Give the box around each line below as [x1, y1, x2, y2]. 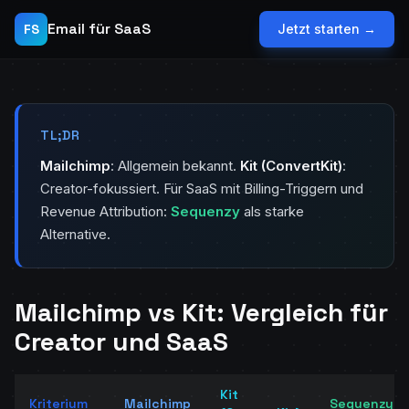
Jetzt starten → [278, 21, 376, 37]
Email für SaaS [47, 19, 151, 38]
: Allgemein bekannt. [110, 157, 240, 174]
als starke [240, 203, 304, 220]
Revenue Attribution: [40, 203, 171, 220]
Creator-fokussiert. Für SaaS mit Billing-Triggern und [40, 180, 363, 197]
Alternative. [40, 225, 110, 243]
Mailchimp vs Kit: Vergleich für [15, 296, 388, 329]
